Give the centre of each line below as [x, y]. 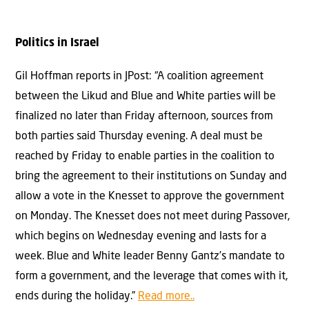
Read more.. [166, 296]
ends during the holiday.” [77, 296]
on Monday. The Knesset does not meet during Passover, [152, 216]
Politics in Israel [57, 44]
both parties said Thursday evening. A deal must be [139, 136]
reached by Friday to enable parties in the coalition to [145, 156]
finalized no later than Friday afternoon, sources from [144, 116]
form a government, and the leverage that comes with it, [151, 276]
